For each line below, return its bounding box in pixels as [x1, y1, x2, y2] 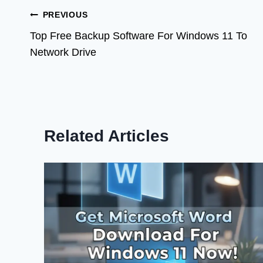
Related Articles [44, 127, 169, 146]
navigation [29, 33, 112, 52]
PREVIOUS [42, 10, 88, 20]
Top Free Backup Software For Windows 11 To [30, 30, 247, 42]
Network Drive [30, 46, 96, 59]
